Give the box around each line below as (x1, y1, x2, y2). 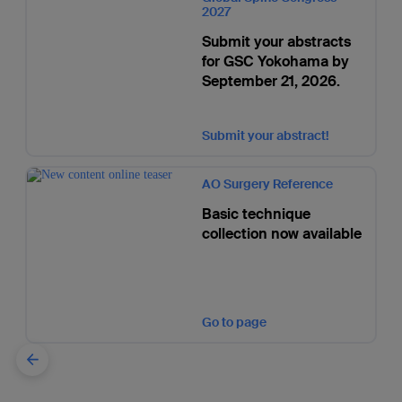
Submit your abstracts (201, 32, 351, 51)
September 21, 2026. (201, 72, 340, 91)
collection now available (201, 224, 362, 243)
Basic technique (201, 205, 310, 223)
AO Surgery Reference (201, 176, 333, 192)
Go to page (201, 314, 267, 330)
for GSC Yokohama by (201, 52, 349, 71)
